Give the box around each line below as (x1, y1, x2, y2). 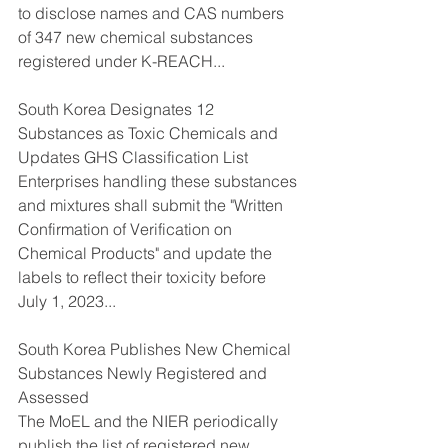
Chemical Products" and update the (18, 242, 276, 263)
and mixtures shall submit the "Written (18, 194, 287, 215)
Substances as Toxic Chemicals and (18, 122, 282, 143)
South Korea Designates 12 (18, 98, 218, 119)
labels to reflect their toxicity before (18, 266, 270, 287)
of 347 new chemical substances (18, 26, 257, 47)
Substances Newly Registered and (18, 362, 271, 383)
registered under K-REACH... (18, 50, 225, 71)
